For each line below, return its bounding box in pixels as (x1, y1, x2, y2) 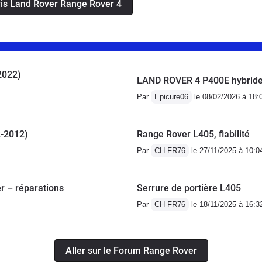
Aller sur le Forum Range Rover (65, 244, 197, 256)
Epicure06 (154, 92, 188, 101)
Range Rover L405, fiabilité (137, 128, 250, 140)
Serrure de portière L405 (137, 182, 241, 194)
